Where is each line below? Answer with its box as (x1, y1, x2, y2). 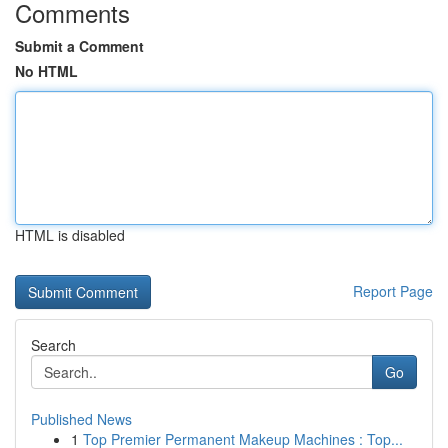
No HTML (15, 61, 78, 81)
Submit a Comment (15, 36, 144, 56)
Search (31, 335, 76, 355)
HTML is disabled (15, 225, 125, 245)
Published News (31, 409, 132, 429)
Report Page (353, 281, 433, 301)
